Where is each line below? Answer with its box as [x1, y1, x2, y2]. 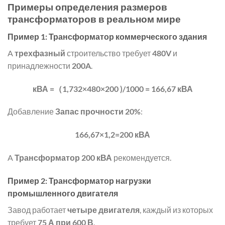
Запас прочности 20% [55, 106, 141, 117]
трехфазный [15, 48, 65, 58]
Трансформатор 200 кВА [15, 152, 112, 162]
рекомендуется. [112, 152, 171, 162]
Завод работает [8, 204, 67, 214]
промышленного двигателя [8, 188, 118, 198]
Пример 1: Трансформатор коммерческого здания [8, 31, 207, 41]
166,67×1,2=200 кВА [75, 130, 150, 140]
